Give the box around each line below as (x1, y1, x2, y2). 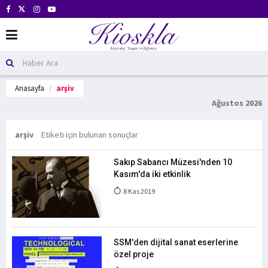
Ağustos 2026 (212, 98, 262, 108)
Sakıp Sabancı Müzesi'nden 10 (114, 157, 232, 167)
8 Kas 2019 (122, 187, 155, 196)
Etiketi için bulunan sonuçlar (41, 129, 138, 140)
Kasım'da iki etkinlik (114, 169, 190, 179)
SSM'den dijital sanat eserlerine (114, 237, 238, 247)
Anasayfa (15, 83, 44, 93)
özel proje (114, 249, 154, 259)
